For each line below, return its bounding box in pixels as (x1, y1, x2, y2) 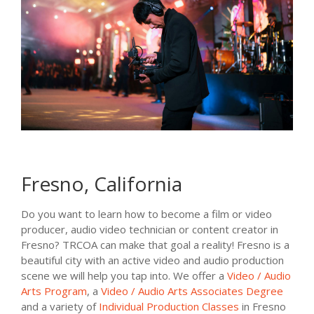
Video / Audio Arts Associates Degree (101, 284, 283, 299)
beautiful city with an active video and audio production (21, 253, 284, 268)
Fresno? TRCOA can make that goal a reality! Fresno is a (21, 238, 289, 252)
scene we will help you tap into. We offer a (21, 268, 227, 283)
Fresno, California (21, 170, 182, 198)
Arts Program (21, 284, 87, 299)
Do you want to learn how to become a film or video (21, 207, 272, 221)
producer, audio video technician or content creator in (21, 222, 278, 237)
